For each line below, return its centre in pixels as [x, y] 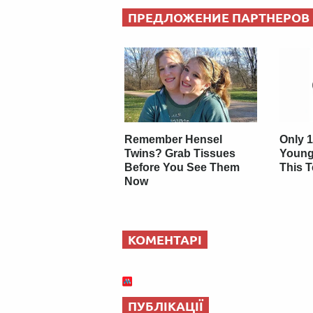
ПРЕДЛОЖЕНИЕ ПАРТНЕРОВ [219, 18]
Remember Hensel [174, 139]
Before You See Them [182, 167]
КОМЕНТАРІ [165, 239]
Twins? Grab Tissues [180, 153]
